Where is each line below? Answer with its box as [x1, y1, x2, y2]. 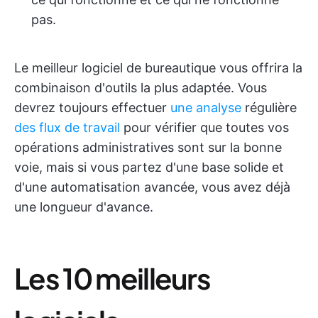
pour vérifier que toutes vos [120, 120, 289, 135]
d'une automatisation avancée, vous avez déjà [14, 180, 290, 194]
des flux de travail [14, 120, 120, 135]
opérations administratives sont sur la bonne [14, 140, 282, 155]
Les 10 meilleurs [14, 260, 211, 296]
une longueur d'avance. [14, 199, 153, 214]
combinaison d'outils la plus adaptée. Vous [14, 80, 267, 95]
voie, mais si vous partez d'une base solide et [14, 160, 284, 175]
